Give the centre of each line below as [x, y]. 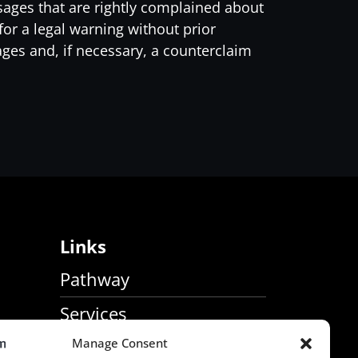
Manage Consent [119, 342]
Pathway [94, 279]
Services [93, 314]
